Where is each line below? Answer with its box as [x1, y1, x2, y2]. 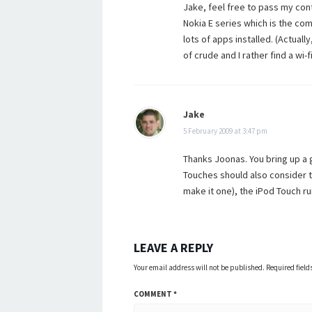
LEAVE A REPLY [134, 240, 213, 256]
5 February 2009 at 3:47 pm [183, 126, 267, 136]
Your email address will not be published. [134, 263, 265, 272]
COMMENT [134, 289, 173, 299]
